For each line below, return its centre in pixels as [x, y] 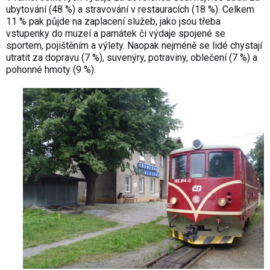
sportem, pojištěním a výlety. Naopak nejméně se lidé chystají [134, 46]
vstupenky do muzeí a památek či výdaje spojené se [116, 34]
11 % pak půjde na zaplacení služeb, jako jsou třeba [113, 22]
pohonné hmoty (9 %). [51, 70]
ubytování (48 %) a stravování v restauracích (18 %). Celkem [130, 10]
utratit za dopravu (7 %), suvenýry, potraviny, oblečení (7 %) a [132, 58]
